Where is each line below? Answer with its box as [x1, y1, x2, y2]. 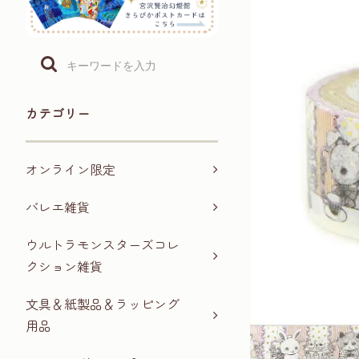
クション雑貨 [26, 256, 103, 276]
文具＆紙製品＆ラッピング [26, 294, 179, 314]
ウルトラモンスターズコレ [26, 235, 179, 255]
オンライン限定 [26, 159, 115, 179]
